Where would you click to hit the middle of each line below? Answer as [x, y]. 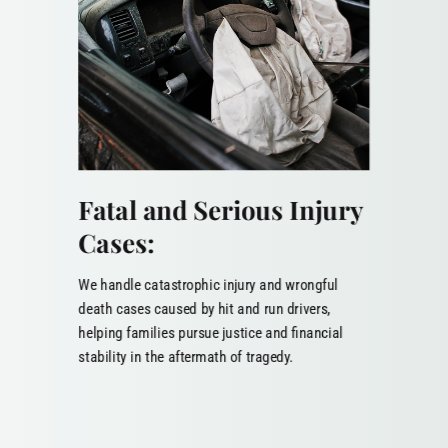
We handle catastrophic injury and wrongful [208, 284]
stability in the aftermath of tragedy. [185, 356]
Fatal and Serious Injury [220, 209]
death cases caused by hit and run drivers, [204, 308]
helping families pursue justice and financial [211, 332]
